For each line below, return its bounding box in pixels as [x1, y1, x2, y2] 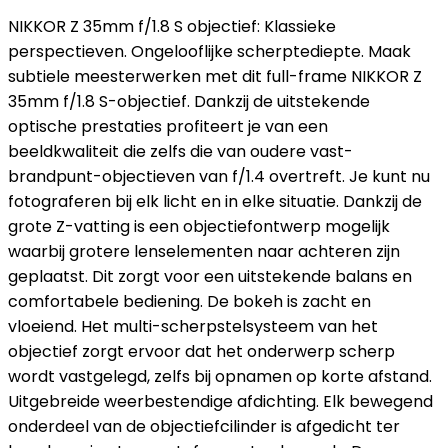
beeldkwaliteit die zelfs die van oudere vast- [8, 140, 353, 163]
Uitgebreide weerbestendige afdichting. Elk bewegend [8, 390, 433, 413]
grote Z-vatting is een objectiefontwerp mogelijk [8, 215, 390, 238]
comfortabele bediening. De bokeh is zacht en [8, 290, 371, 313]
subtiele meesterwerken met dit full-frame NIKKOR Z [8, 65, 422, 88]
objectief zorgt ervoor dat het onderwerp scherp [8, 340, 395, 363]
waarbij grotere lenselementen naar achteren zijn [8, 240, 400, 263]
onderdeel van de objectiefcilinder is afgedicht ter [8, 415, 400, 438]
